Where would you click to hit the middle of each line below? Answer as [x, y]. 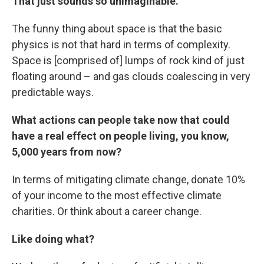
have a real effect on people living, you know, [121, 136]
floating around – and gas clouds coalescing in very [131, 76]
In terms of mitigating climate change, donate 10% [128, 179]
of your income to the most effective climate [117, 195]
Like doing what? [53, 239]
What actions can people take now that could [121, 120]
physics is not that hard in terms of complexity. [121, 44]
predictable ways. [53, 92]
